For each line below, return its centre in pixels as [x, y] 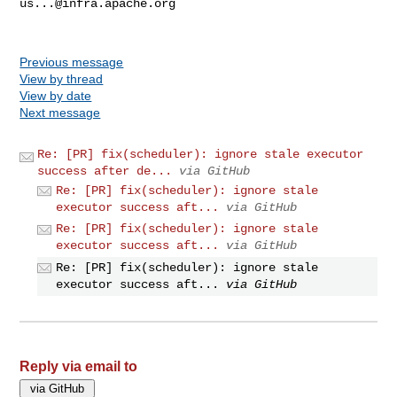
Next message [60, 112]
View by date [56, 95]
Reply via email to [79, 366]
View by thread [62, 78]
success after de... [105, 171]
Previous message [72, 62]
